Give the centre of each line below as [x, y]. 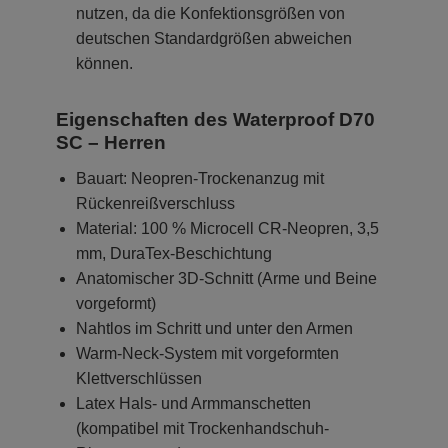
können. [104, 63]
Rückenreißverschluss [155, 203]
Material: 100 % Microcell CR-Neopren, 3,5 [227, 228]
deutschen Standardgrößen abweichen [214, 38]
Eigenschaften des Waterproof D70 [215, 119]
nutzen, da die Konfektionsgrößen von [210, 13]
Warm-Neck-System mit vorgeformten [207, 353]
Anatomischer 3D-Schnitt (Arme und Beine [226, 278]
